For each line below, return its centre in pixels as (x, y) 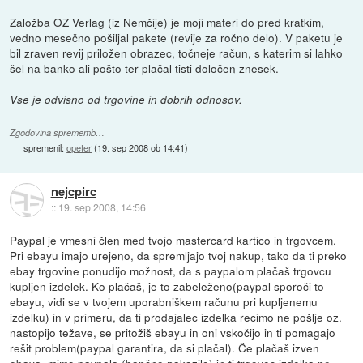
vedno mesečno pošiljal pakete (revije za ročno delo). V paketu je (177, 37)
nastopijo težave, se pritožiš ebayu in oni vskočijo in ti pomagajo (173, 333)
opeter (79, 148)
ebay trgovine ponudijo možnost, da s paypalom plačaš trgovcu (171, 271)
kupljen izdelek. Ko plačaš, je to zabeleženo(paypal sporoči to (167, 286)
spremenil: (45, 148)
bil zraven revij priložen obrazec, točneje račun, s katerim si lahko (177, 52)
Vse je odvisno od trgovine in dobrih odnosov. (126, 99)
